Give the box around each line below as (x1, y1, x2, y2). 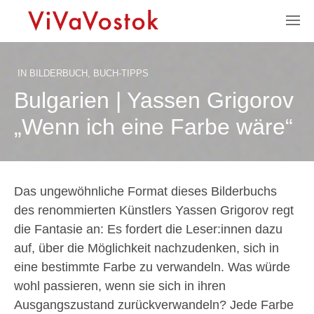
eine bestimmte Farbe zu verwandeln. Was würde (14, 260, 290, 274)
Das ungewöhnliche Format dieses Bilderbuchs (14, 184, 277, 198)
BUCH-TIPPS (93, 68, 149, 78)
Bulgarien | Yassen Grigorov (14, 88, 294, 113)
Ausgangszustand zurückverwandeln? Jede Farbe (14, 298, 294, 312)
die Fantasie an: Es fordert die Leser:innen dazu (14, 222, 282, 236)
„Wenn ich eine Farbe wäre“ (14, 114, 293, 139)
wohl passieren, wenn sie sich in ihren (14, 279, 226, 293)
